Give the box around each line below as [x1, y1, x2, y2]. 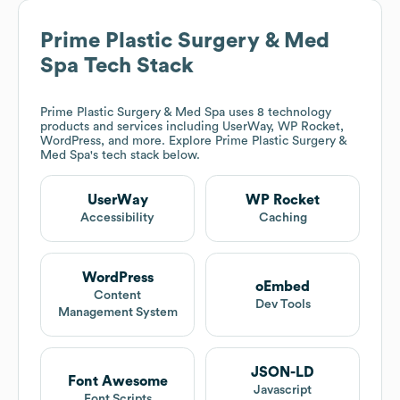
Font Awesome [67, 373, 168, 388]
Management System [57, 306, 178, 320]
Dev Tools [254, 297, 311, 311]
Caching [258, 212, 307, 225]
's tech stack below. [90, 149, 200, 162]
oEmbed [255, 279, 310, 294]
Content [94, 289, 141, 303]
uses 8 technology [225, 106, 331, 120]
